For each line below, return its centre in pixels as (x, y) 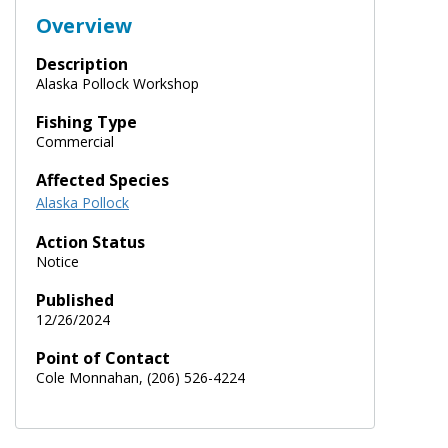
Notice (57, 261)
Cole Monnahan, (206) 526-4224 (140, 377)
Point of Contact (103, 357)
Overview (84, 25)
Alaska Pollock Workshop (117, 83)
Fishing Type (86, 121)
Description (82, 63)
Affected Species (102, 179)
